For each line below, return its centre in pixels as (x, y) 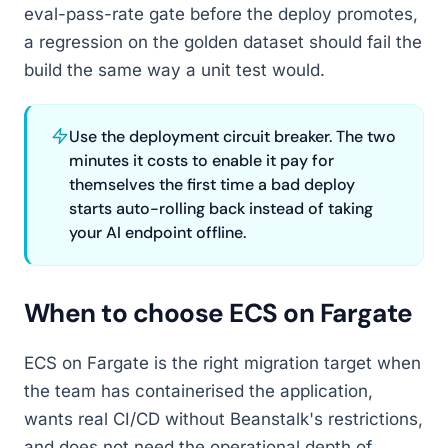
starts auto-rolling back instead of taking (221, 208)
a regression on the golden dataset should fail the (223, 42)
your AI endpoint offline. (157, 232)
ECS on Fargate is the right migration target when (222, 363)
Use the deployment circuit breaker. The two (232, 136)
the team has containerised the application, (198, 391)
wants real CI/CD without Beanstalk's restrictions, (223, 419)
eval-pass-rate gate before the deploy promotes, (221, 14)
